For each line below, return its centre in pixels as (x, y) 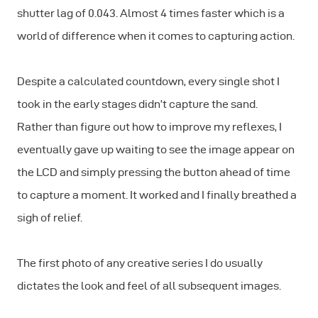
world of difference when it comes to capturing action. (156, 36)
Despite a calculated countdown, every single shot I (148, 82)
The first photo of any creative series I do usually (140, 263)
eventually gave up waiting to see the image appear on (156, 150)
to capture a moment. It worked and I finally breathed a (157, 195)
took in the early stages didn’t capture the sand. (137, 104)
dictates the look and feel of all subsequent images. (149, 286)
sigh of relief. (50, 218)
